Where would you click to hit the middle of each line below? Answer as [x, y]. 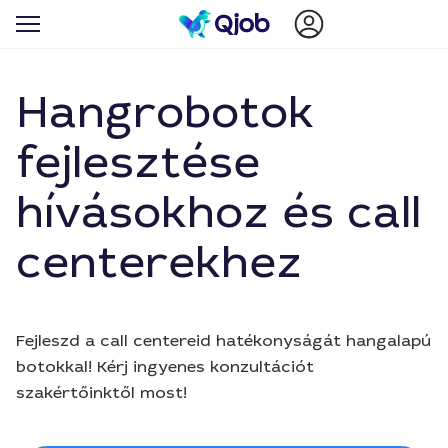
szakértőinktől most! [101, 392]
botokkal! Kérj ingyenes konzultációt [165, 366]
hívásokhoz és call [218, 212]
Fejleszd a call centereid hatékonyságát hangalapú [223, 340]
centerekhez [159, 262]
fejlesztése [138, 162]
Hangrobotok [165, 112]
